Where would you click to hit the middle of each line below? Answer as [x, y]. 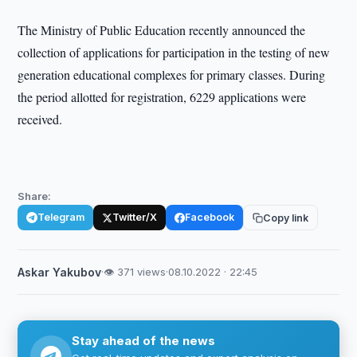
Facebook [210, 217]
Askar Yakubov [60, 272]
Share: [35, 196]
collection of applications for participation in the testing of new [174, 52]
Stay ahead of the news [144, 341]
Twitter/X [135, 217]
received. [40, 119]
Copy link [286, 218]
